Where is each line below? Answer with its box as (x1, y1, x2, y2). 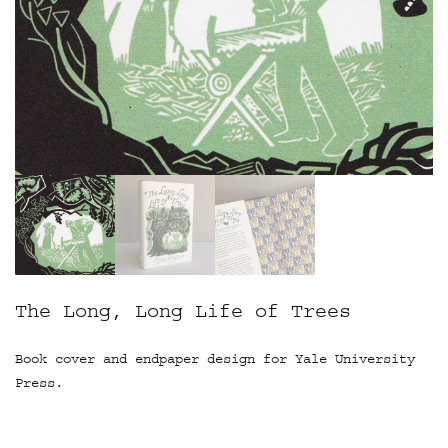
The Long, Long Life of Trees (15, 300, 351, 323)
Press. (15, 375, 63, 392)
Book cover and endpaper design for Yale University (15, 351, 415, 368)
